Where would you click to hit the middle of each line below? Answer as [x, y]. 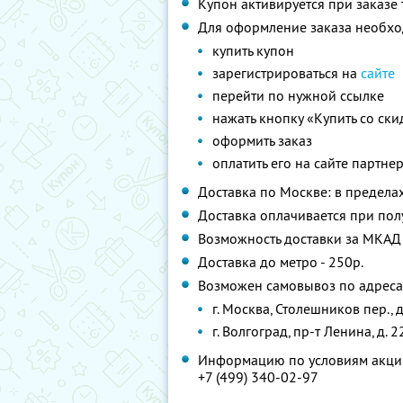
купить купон [253, 50]
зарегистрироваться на [287, 73]
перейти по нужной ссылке [298, 95]
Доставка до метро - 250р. [281, 262]
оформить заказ [262, 140]
